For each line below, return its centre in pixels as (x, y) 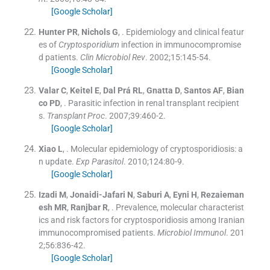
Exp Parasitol (99, 161)
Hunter (52, 32)
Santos (197, 90)
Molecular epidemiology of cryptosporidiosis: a (156, 149)
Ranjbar (85, 207)
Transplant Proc (76, 115)
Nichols (96, 32)
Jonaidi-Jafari (97, 194)
